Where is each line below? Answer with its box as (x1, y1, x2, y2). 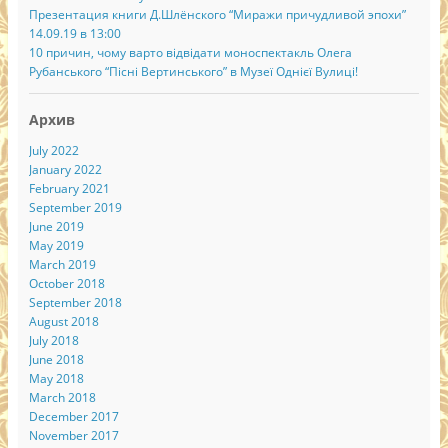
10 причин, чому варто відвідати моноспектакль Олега (28, 44, 352, 62)
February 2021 (28, 180, 110, 198)
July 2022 (28, 142, 79, 160)
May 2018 (28, 370, 84, 388)
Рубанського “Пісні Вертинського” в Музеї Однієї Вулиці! (28, 63, 358, 81)
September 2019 (28, 199, 122, 217)
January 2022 (28, 161, 102, 179)
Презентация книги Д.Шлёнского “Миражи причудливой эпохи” (28, 6, 406, 24)
